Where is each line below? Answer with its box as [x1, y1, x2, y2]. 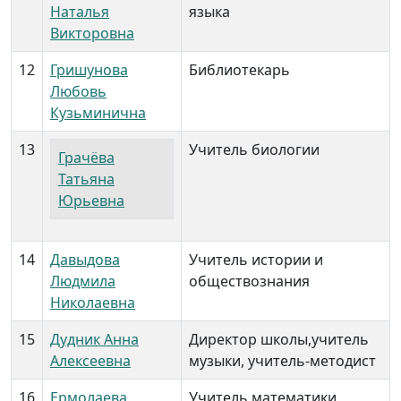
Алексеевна [50, 351, 131, 371]
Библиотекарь [189, 60, 290, 80]
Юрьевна [58, 191, 124, 210]
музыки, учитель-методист [189, 351, 376, 371]
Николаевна [50, 293, 135, 312]
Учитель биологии [189, 140, 320, 159]
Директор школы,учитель [189, 329, 369, 349]
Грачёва [58, 148, 115, 167]
